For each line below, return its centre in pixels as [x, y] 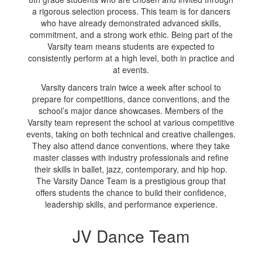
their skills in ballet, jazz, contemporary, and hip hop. [131, 169]
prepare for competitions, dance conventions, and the [131, 99]
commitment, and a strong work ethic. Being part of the [131, 35]
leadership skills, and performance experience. [131, 204]
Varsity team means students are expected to [131, 46]
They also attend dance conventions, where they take [131, 146]
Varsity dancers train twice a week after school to [131, 87]
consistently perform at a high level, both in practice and [131, 58]
